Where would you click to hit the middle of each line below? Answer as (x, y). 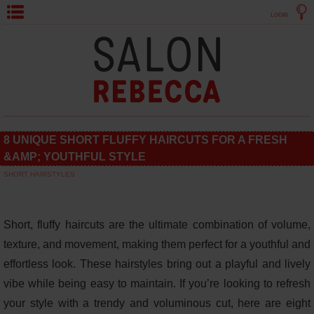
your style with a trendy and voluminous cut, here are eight (157, 303)
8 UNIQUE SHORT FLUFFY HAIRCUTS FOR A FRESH (145, 140)
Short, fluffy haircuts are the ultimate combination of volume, (157, 225)
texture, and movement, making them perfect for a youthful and (157, 244)
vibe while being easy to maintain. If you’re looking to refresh (157, 284)
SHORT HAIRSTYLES (39, 174)
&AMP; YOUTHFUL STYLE (75, 157)
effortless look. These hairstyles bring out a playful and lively (157, 264)
